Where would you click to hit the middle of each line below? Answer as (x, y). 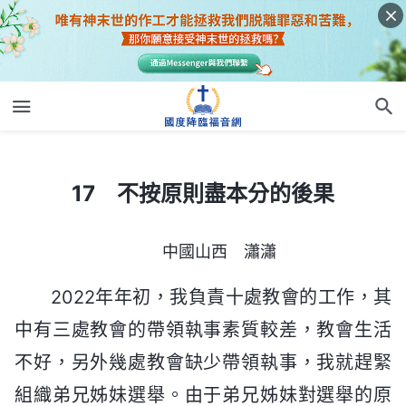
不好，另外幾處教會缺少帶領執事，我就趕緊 (203, 362)
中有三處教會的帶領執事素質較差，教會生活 (203, 329)
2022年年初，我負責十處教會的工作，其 (221, 297)
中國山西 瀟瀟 (219, 251)
